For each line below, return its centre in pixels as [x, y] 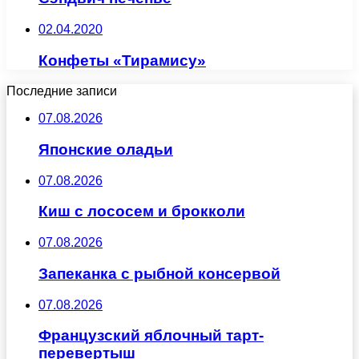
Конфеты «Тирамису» [122, 60]
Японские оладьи [106, 149]
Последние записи [62, 91]
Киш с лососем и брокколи [142, 212]
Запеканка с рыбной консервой [159, 273]
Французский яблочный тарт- [151, 336]
